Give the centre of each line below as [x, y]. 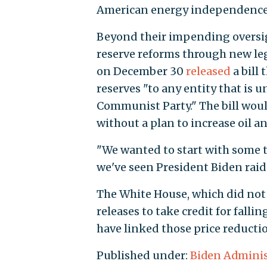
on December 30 [141, 71]
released [208, 71]
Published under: [143, 255]
